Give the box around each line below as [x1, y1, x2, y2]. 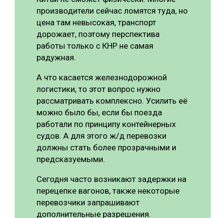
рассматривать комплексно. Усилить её [36, 95, 187, 106]
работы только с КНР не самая [36, 40, 153, 51]
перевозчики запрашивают [36, 197, 140, 207]
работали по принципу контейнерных [36, 119, 176, 129]
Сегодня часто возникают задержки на [36, 174, 186, 184]
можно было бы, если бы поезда [36, 107, 162, 117]
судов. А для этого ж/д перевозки [36, 130, 166, 141]
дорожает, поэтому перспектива [36, 29, 160, 39]
